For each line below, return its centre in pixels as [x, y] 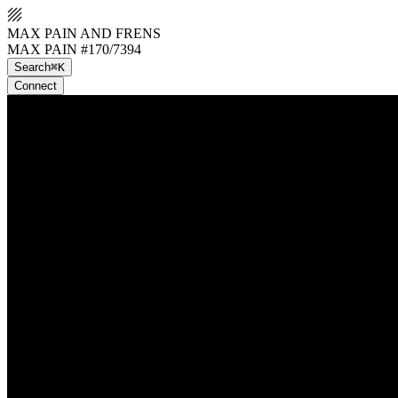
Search [32, 67]
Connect [36, 86]
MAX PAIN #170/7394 [74, 49]
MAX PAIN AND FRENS [84, 33]
